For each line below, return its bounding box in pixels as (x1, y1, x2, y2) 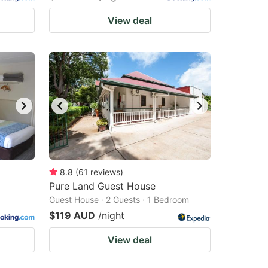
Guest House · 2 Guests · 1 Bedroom (49, 194, 189, 205)
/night (98, 209, 124, 221)
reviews (90, 167, 120, 177)
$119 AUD (49, 209, 95, 221)
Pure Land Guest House (49, 180, 156, 192)
